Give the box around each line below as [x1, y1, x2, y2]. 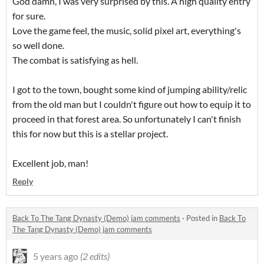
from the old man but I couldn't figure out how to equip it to [12, 98, 251, 110]
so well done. [12, 39, 64, 51]
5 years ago [33, 250, 78, 262]
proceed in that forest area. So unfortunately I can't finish [12, 113, 241, 125]
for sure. [12, 10, 45, 22]
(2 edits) [80, 250, 110, 262]
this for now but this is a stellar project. [12, 128, 168, 140]
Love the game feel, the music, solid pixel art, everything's [12, 25, 241, 37]
